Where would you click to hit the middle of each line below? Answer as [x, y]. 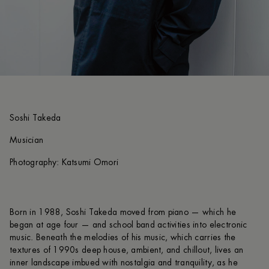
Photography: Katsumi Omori [64, 162]
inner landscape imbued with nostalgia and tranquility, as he [124, 263]
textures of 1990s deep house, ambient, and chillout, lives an [127, 250]
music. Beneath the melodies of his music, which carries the [123, 237]
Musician [27, 140]
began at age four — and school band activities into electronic [128, 225]
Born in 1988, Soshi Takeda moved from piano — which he [123, 212]
